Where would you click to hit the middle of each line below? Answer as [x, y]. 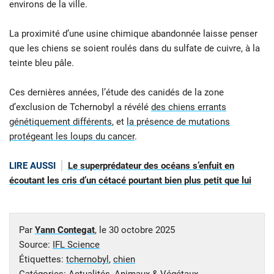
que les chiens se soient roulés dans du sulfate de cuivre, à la [135, 49]
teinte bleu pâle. [42, 63]
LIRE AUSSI [32, 166]
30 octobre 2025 [142, 230]
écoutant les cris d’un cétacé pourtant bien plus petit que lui [130, 181]
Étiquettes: [43, 259]
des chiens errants [189, 107]
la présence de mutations [178, 122]
